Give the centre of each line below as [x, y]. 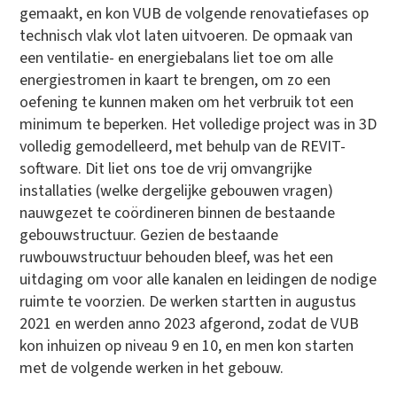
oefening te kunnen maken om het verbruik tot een [187, 102]
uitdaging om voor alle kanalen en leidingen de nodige [198, 279]
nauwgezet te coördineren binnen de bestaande [178, 213]
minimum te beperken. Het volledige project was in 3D [198, 124]
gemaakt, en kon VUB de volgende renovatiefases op [195, 13]
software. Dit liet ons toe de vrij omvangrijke [166, 168]
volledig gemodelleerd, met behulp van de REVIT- [183, 146]
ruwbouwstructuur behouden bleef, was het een [177, 257]
